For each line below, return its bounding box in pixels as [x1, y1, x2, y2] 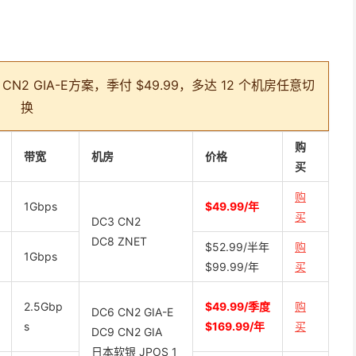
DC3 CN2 [91, 215, 141, 228]
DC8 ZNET [91, 234, 147, 248]
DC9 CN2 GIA [91, 325, 162, 339]
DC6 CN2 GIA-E [91, 305, 173, 319]
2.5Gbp [24, 300, 63, 313]
